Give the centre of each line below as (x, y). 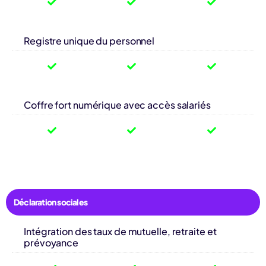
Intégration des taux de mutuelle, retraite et (120, 231)
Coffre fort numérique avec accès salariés (117, 104)
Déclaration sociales (50, 202)
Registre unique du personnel (89, 40)
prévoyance (51, 242)
